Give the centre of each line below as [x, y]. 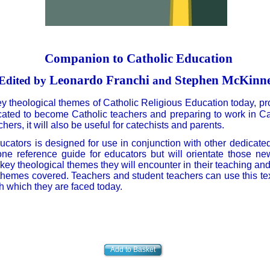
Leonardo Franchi [99, 80]
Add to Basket [133, 250]
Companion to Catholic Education [139, 58]
